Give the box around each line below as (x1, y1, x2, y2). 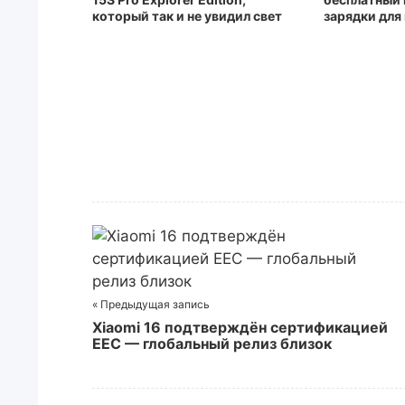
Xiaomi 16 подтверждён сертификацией (92, 318, 388, 336)
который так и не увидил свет (92, 8, 282, 24)
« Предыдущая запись (92, 297, 210, 311)
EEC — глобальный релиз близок (92, 334, 332, 353)
